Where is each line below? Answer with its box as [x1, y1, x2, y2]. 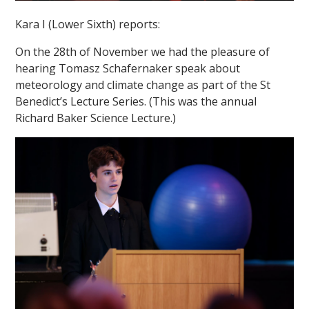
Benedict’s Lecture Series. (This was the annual [15, 94, 257, 110]
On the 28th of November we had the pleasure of [15, 44, 270, 60]
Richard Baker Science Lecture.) [15, 110, 177, 126]
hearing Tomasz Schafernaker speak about [15, 61, 241, 77]
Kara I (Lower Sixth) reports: [15, 17, 163, 32]
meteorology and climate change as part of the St [15, 77, 271, 93]
